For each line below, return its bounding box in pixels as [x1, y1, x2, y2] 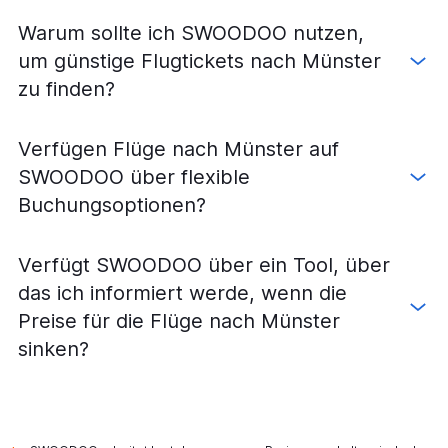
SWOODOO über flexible [18, 164, 250, 189]
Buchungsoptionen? [18, 192, 206, 217]
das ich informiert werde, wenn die [18, 280, 347, 305]
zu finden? [18, 76, 115, 101]
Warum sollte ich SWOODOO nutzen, [18, 20, 364, 45]
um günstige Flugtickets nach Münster [18, 48, 381, 73]
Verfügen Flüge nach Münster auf [18, 136, 339, 161]
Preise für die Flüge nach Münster [18, 308, 340, 333]
